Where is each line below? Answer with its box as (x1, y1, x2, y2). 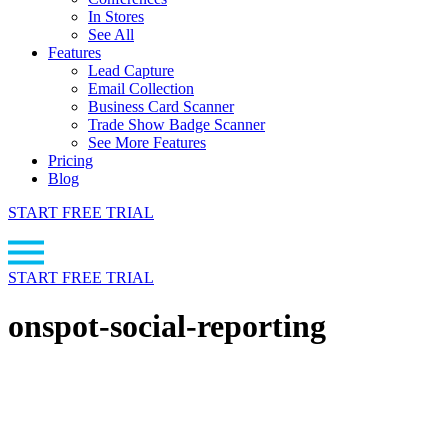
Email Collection (88, 80, 194, 97)
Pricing (48, 152, 93, 169)
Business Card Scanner (88, 98, 234, 115)
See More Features (88, 134, 206, 151)
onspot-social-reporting (8, 308, 326, 345)
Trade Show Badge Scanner (88, 116, 265, 133)
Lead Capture (88, 62, 174, 79)
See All (88, 26, 134, 43)
